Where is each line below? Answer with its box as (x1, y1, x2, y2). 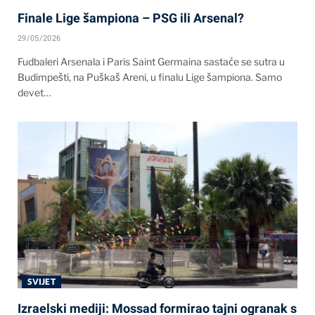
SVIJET (27, 276, 56, 287)
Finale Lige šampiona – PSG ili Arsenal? (18, 10, 244, 25)
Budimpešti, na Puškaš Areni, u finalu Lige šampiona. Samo (18, 70, 282, 83)
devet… (18, 86, 51, 98)
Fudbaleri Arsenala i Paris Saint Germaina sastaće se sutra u (18, 55, 285, 67)
